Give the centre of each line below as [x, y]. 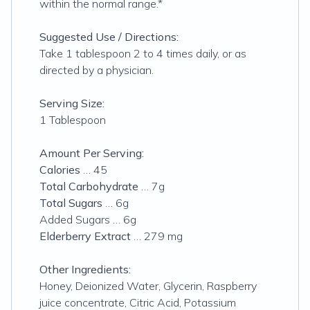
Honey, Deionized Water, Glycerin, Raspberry [148, 286]
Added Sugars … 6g [88, 219]
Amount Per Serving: [92, 153]
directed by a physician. [97, 70]
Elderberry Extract [85, 236]
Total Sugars [71, 203]
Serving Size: [72, 103]
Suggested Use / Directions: [109, 37]
